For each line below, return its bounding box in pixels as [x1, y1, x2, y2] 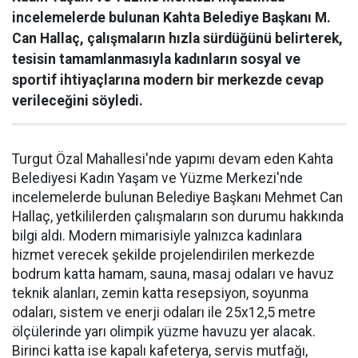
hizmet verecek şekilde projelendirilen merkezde [12, 247, 315, 264]
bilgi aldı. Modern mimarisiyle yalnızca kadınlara [12, 228, 302, 245]
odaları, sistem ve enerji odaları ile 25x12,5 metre [12, 304, 316, 321]
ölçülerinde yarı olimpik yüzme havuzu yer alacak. [12, 324, 316, 340]
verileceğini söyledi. [12, 93, 143, 109]
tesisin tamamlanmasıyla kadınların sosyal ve [12, 51, 300, 68]
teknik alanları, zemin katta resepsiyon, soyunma [12, 285, 308, 302]
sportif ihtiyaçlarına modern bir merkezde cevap [12, 72, 324, 89]
